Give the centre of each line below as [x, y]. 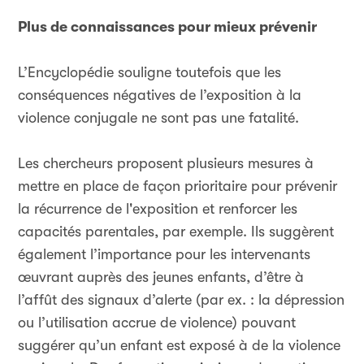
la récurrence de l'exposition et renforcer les [158, 209]
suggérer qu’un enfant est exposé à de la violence [179, 345]
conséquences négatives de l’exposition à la [160, 95]
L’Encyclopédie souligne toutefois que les [149, 72]
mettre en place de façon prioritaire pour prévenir [178, 186]
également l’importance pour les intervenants [164, 254]
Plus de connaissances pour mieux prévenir [167, 27]
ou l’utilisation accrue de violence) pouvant [157, 323]
